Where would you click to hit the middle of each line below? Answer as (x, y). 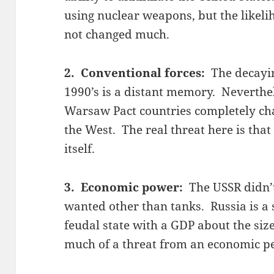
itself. (80, 149)
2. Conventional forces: (138, 73)
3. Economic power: (127, 187)
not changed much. (117, 35)
